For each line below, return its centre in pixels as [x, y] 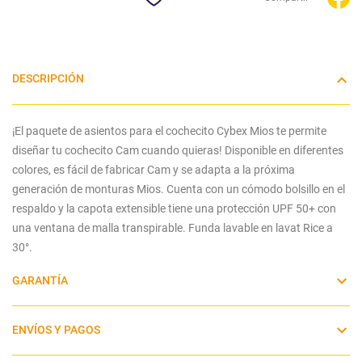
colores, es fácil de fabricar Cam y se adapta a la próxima [154, 169]
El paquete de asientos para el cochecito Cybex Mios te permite [170, 130]
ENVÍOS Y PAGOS [56, 330]
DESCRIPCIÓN [48, 79]
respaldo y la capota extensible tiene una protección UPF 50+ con [174, 208]
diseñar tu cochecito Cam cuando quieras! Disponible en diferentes [178, 150]
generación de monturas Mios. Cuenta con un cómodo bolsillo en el [179, 189]
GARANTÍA [40, 280]
